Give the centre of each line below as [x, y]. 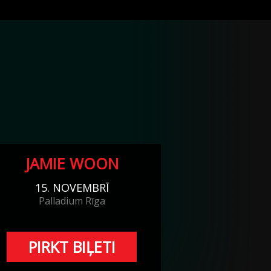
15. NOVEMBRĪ [72, 187]
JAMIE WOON [72, 163]
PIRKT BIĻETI [72, 247]
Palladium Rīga [72, 201]
